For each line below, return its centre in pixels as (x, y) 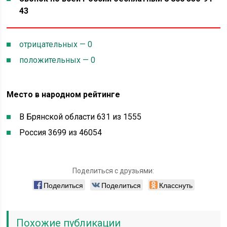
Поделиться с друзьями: (113, 171)
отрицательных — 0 (56, 44)
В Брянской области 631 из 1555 (81, 117)
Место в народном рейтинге (64, 94)
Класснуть (176, 185)
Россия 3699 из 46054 (61, 133)
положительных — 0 (58, 60)
